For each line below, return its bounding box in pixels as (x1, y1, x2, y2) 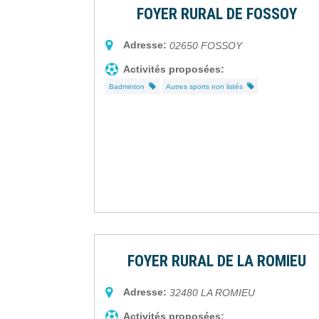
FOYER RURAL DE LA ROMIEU (127, 252, 307, 271)
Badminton (109, 83, 149, 91)
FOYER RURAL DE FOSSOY (137, 5, 298, 23)
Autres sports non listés (166, 83, 247, 91)
